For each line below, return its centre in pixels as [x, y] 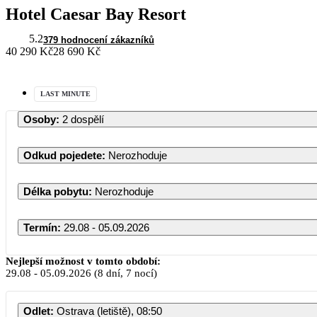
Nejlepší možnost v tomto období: [83, 261]
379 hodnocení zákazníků [99, 40]
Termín [40, 227]
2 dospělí [83, 119]
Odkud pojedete [63, 155]
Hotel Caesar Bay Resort [96, 14]
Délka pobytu [56, 191]
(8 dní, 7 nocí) [124, 273]
